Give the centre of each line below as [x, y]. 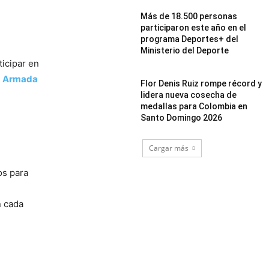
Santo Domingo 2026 [182, 117]
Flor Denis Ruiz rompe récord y [201, 83]
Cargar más [168, 148]
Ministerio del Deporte [185, 50]
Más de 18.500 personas [189, 16]
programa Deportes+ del [190, 39]
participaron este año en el [194, 27]
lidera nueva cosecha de [189, 95]
